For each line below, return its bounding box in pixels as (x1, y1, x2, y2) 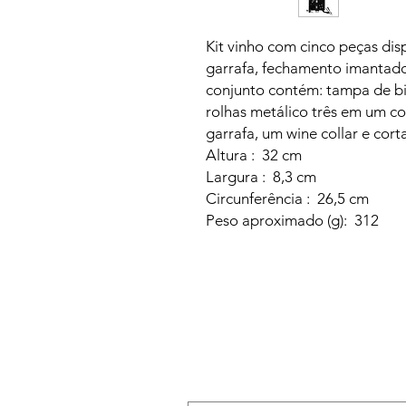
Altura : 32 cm (206, 146, 302, 164)
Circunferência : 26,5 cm (206, 189, 369, 208)
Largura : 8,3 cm (206, 168, 316, 186)
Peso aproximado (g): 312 (206, 211, 379, 229)
